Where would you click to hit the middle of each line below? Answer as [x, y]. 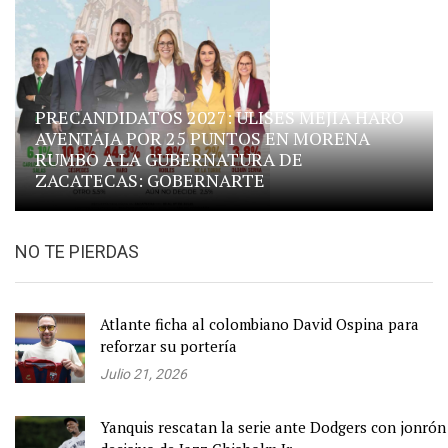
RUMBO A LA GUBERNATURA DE [169, 158]
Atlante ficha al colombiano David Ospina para [259, 323]
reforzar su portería [168, 345]
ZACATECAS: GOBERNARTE [150, 179]
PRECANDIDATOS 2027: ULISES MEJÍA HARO [219, 116]
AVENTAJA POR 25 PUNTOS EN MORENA [202, 137]
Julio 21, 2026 [143, 373]
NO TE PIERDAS [77, 251]
